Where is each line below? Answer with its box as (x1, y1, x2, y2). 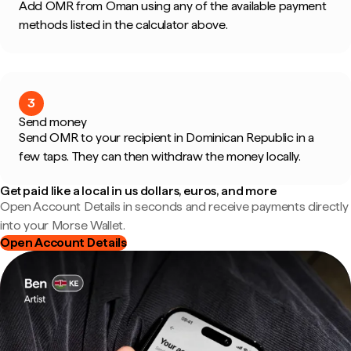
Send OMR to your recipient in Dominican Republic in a (19, 130, 315, 145)
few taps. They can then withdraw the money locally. (19, 149, 301, 164)
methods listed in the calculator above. (19, 17, 228, 32)
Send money (19, 114, 87, 129)
